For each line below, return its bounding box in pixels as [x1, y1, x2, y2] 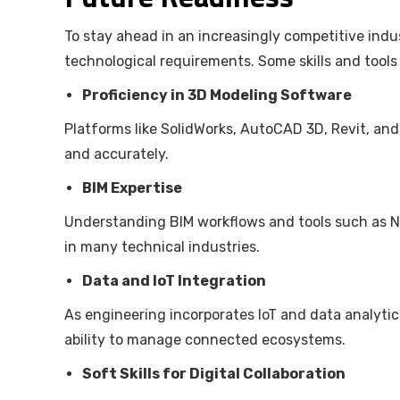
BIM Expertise [82, 179, 182, 197]
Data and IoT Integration [82, 272, 266, 290]
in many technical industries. [64, 238, 260, 256]
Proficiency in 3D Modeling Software [82, 87, 352, 104]
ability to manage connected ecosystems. [64, 331, 346, 349]
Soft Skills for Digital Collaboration [82, 365, 346, 383]
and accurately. [64, 146, 169, 163]
